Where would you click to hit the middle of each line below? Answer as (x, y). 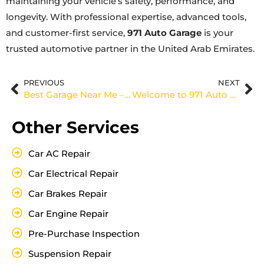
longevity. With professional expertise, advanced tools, (126, 17)
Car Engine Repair (68, 213)
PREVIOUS (44, 82)
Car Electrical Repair (73, 173)
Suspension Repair (70, 253)
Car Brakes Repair (67, 193)
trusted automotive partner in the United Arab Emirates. (130, 49)
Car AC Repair (59, 153)
